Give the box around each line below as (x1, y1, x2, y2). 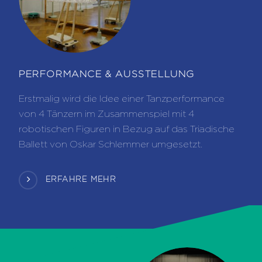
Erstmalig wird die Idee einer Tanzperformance (19, 93, 225, 104)
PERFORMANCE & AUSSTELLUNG (19, 68, 195, 79)
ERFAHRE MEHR (45, 175, 116, 183)
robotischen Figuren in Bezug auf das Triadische (19, 123, 235, 134)
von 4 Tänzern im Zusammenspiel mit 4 (19, 108, 194, 119)
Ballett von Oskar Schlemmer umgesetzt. (19, 139, 202, 149)
